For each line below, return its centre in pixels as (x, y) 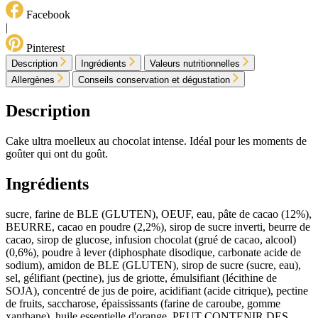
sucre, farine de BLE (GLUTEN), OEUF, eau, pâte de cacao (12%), (159, 214)
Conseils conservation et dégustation (154, 79)
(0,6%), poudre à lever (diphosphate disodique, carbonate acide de (153, 252)
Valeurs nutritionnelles (195, 63)
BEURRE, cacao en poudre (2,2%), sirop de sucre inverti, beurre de (158, 226)
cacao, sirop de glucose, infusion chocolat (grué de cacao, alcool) (151, 239)
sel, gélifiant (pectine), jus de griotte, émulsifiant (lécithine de (141, 278)
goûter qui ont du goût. (57, 153)
